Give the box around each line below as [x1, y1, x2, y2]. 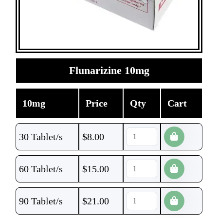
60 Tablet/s [19, 163, 63, 174]
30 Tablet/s [19, 131, 63, 142]
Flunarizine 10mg [69, 64, 149, 76]
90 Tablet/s [19, 196, 63, 206]
